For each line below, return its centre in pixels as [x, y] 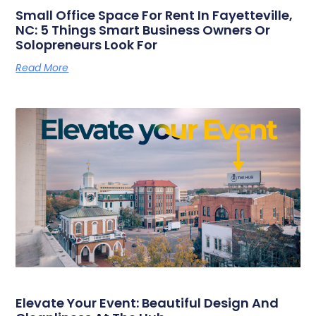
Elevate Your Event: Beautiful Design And [147, 303]
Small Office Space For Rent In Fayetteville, [154, 15]
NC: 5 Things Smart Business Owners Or [143, 30]
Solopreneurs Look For [87, 45]
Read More [42, 68]
